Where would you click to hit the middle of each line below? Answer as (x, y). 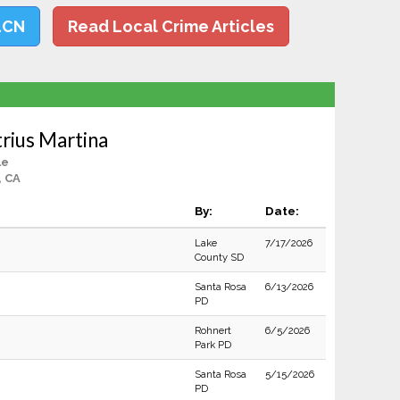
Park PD (212, 345)
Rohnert (212, 330)
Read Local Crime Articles (171, 26)
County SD (219, 257)
